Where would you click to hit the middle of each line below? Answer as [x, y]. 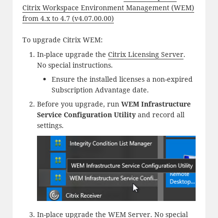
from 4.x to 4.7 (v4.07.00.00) [68, 18]
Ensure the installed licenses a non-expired [122, 79]
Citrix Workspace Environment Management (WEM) [108, 7]
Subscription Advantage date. [100, 90]
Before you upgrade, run [79, 104]
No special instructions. [75, 65]
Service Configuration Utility [86, 115]
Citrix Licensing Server [145, 54]
